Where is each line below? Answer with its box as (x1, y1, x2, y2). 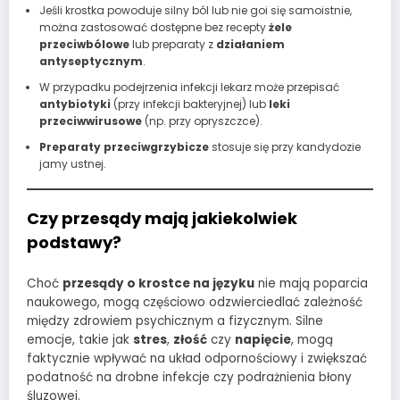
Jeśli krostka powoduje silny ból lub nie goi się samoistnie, (38, 2, 352, 18)
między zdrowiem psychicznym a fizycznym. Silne (27, 312, 323, 330)
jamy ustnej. (38, 155, 106, 171)
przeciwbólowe (38, 36, 129, 52)
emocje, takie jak (27, 331, 133, 349)
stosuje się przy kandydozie (208, 138, 361, 154)
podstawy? (27, 230, 121, 254)
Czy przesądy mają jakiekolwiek (27, 206, 297, 229)
